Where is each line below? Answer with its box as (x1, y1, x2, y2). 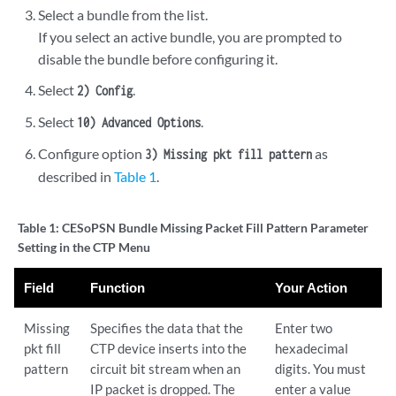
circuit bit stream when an (90, 361, 241, 377)
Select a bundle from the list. (38, 6, 209, 23)
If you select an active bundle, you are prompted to (38, 28, 343, 45)
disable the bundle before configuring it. (38, 50, 278, 67)
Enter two (275, 320, 333, 336)
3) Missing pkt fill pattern (145, 147, 313, 162)
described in (38, 168, 115, 185)
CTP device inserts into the (90, 340, 247, 356)
